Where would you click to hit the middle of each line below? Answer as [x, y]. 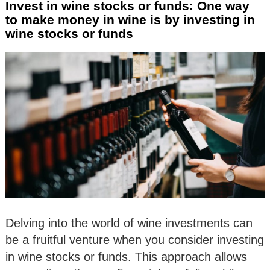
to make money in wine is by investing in [130, 20]
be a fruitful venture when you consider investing [135, 240]
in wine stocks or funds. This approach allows [126, 256]
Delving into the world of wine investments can [129, 223]
